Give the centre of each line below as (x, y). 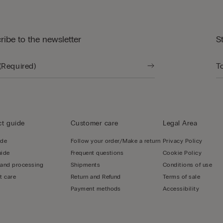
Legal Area (180, 123)
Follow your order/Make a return (115, 141)
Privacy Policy (183, 141)
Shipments (85, 165)
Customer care (95, 123)
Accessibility (181, 189)
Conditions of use (188, 165)
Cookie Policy (182, 153)
